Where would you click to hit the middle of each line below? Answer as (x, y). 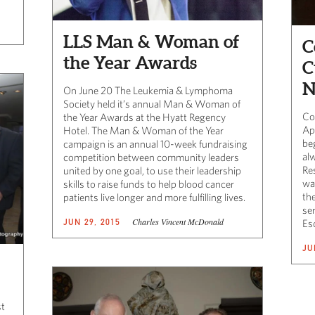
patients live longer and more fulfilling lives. (155, 197)
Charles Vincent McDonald (178, 221)
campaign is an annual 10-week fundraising (155, 143)
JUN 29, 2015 (92, 221)
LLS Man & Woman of (151, 41)
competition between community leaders (151, 157)
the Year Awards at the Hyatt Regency (144, 117)
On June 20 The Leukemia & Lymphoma (148, 90)
